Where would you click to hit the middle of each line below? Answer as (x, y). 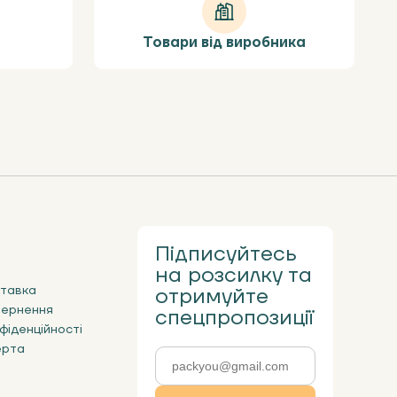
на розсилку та (234, 275)
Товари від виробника (224, 43)
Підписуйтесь (226, 254)
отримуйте (212, 296)
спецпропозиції (235, 318)
